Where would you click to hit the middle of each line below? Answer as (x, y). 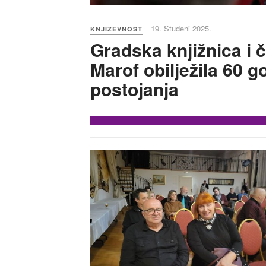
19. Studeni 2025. (181, 28)
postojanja (134, 89)
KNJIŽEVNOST (116, 29)
